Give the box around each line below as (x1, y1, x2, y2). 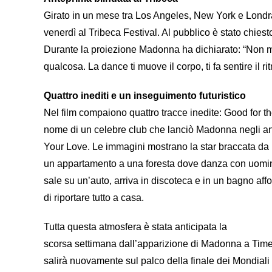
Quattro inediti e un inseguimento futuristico (44, 90, 246, 101)
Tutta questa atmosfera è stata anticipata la (44, 222, 227, 232)
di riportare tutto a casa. (44, 192, 144, 203)
